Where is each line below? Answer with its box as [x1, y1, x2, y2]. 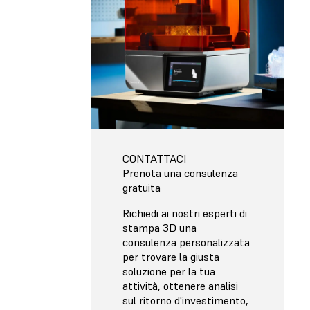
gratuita [122, 180, 161, 194]
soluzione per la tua [122, 264, 215, 278]
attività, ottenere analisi [122, 278, 238, 293]
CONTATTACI [122, 151, 186, 165]
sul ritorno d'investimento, [122, 293, 248, 307]
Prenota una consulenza [122, 165, 238, 180]
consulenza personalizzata [122, 235, 250, 249]
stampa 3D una [122, 220, 197, 235]
